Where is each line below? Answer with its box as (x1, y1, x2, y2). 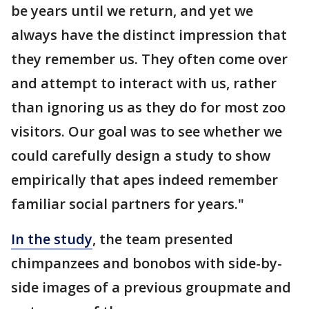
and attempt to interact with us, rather (11, 74, 277, 93)
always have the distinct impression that (11, 26, 287, 45)
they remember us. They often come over (11, 50, 288, 69)
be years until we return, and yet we (11, 1, 253, 21)
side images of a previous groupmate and (11, 278, 291, 297)
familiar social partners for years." (11, 195, 244, 214)
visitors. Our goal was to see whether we (11, 122, 282, 141)
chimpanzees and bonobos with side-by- (11, 254, 282, 273)
